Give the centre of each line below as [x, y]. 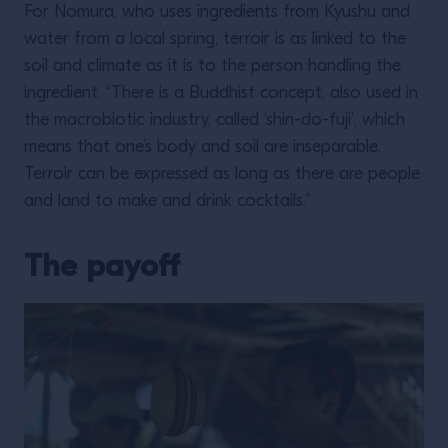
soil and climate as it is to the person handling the [212, 66]
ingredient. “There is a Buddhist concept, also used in [221, 93]
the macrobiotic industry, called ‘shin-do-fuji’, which [214, 120]
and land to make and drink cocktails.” [167, 201]
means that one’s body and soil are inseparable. [202, 147]
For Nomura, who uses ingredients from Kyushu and [217, 12]
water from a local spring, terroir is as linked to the [215, 39]
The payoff [102, 265]
